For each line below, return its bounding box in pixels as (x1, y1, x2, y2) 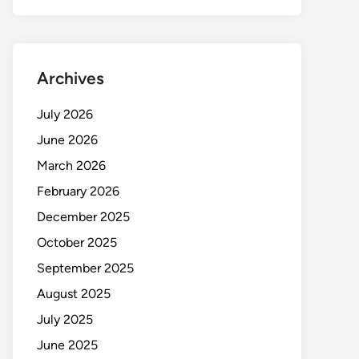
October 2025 (37, 235, 117, 251)
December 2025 (37, 209, 130, 225)
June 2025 (37, 337, 98, 353)
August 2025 (37, 286, 111, 302)
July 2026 (37, 107, 93, 123)
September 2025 (37, 260, 134, 276)
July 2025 (37, 312, 93, 328)
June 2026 (37, 132, 98, 148)
